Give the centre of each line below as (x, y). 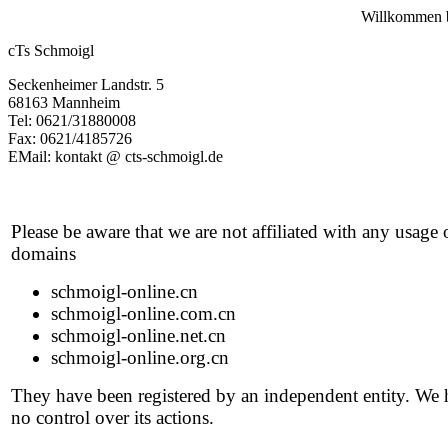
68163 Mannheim (64, 102)
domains (43, 253)
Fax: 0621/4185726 (70, 138)
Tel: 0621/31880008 (72, 120)
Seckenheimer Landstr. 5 (86, 84)
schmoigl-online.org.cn (140, 357)
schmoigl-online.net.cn (138, 335)
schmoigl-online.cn (124, 291)
